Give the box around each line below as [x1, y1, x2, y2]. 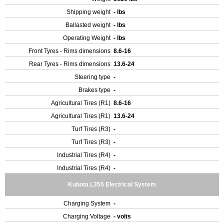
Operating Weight [63, 34, 110, 41]
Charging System [63, 200, 110, 207]
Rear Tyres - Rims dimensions [29, 60, 110, 67]
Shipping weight [66, 8, 110, 15]
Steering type [74, 73, 110, 80]
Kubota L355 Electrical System [68, 181, 156, 188]
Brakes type [78, 86, 110, 93]
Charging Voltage [63, 213, 110, 220]
